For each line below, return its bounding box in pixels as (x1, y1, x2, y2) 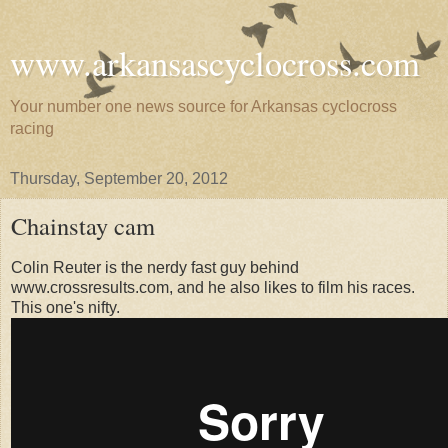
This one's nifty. (11, 298, 120, 316)
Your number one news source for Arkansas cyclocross (10, 98, 397, 115)
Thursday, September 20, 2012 (10, 170, 228, 187)
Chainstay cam (11, 209, 155, 242)
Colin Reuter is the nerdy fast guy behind (11, 258, 299, 276)
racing (10, 120, 54, 137)
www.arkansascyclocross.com (10, 40, 420, 86)
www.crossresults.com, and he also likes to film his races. (11, 278, 415, 296)
